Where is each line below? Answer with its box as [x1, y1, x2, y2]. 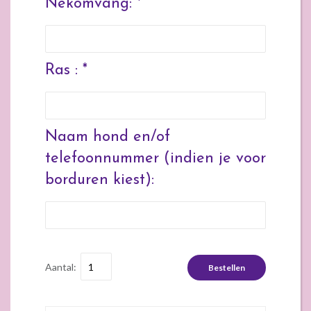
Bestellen [208, 262, 245, 273]
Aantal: [45, 260, 78, 273]
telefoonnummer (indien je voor [45, 150, 266, 167]
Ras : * [45, 62, 87, 78]
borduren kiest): [45, 171, 154, 188]
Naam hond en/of [45, 128, 170, 145]
